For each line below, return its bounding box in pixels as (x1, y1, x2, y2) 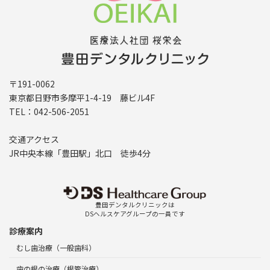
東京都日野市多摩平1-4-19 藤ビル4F (9, 92, 155, 104)
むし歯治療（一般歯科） (16, 242, 96, 253)
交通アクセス (9, 133, 59, 146)
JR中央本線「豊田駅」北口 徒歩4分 (9, 147, 151, 160)
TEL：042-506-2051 (9, 105, 89, 118)
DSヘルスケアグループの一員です (85, 209, 185, 219)
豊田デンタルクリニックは (95, 200, 175, 210)
